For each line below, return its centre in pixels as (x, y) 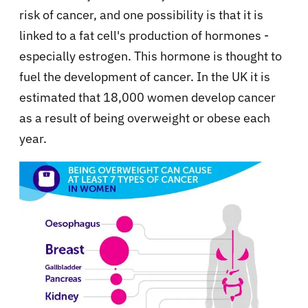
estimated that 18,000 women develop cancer (147, 97)
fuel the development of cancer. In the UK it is (145, 76)
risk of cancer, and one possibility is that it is (141, 14)
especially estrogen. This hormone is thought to (151, 56)
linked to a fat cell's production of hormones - (144, 35)
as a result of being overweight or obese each (145, 118)
